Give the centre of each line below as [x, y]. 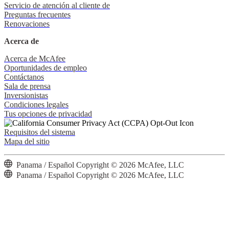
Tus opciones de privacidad [48, 113]
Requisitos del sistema [40, 132]
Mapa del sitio [27, 141]
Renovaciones [27, 24]
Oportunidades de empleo [45, 67]
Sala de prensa [27, 86]
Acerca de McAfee [35, 58]
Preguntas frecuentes [37, 14]
